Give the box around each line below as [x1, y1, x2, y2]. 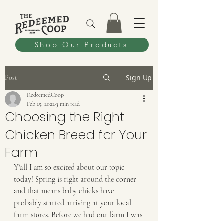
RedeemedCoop [27, 91, 64, 98]
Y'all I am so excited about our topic [14, 162, 127, 172]
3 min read [56, 100, 80, 107]
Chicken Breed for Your [5, 125, 147, 144]
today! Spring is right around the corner [14, 174, 138, 184]
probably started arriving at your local [14, 197, 133, 208]
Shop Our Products [34, 40, 128, 50]
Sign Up [126, 73, 152, 82]
